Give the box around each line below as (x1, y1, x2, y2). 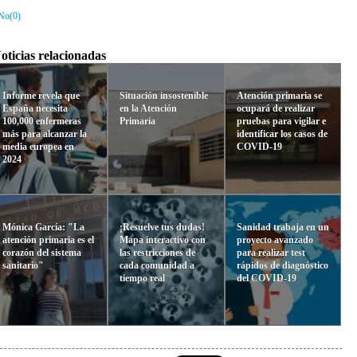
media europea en (2, 140, 75, 152)
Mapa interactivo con (119, 233, 206, 245)
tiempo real (119, 272, 165, 284)
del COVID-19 (236, 272, 296, 284)
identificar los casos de (236, 127, 328, 139)
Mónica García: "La (2, 221, 85, 233)
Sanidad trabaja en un (236, 221, 329, 233)
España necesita (2, 102, 69, 114)
